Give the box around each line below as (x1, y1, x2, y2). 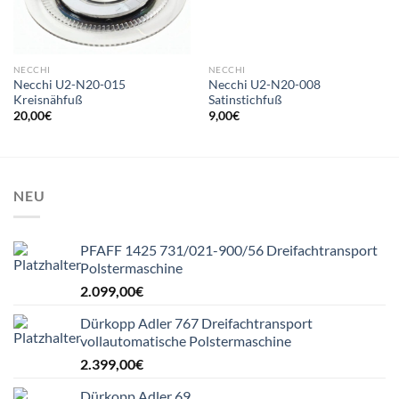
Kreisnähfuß (12, 92, 83, 107)
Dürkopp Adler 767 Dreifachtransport (80, 314, 313, 332)
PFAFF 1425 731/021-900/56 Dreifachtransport (80, 241, 378, 259)
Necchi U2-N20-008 (208, 77, 321, 92)
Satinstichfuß (208, 92, 282, 107)
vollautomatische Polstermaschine (80, 332, 291, 350)
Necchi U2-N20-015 (12, 77, 126, 92)
